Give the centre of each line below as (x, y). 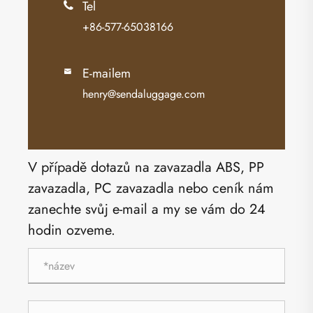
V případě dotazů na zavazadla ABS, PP (146, 168)
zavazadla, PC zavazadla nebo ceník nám (151, 189)
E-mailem (107, 74)
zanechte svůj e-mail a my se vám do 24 (147, 210)
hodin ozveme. (72, 231)
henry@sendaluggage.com (144, 94)
